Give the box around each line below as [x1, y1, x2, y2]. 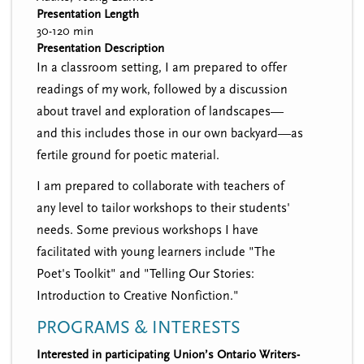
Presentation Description [37, 41, 164, 56]
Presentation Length [37, 7, 139, 22]
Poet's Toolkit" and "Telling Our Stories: [37, 266, 254, 281]
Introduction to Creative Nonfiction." [37, 288, 239, 303]
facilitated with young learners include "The [37, 244, 275, 259]
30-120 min [37, 24, 93, 39]
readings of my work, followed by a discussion [37, 82, 288, 97]
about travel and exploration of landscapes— [37, 104, 284, 119]
